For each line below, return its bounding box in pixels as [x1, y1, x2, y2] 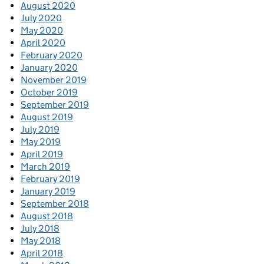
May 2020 [21, 25, 63, 37]
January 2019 [21, 186, 75, 197]
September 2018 [21, 198, 89, 210]
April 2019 [21, 148, 63, 160]
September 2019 [21, 99, 89, 111]
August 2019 [21, 111, 73, 123]
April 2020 [21, 37, 65, 49]
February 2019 [21, 173, 80, 185]
